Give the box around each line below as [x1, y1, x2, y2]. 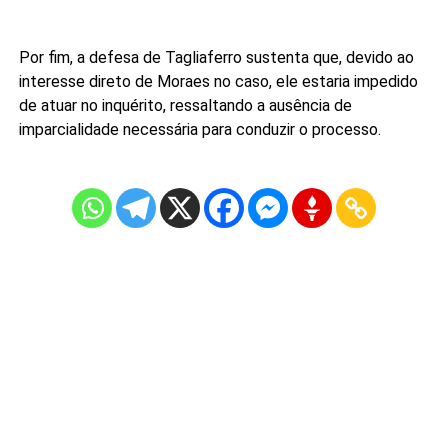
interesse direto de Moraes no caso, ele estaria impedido [18, 71, 418, 91]
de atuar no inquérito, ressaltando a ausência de [18, 95, 352, 115]
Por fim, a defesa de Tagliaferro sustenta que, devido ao [18, 47, 414, 67]
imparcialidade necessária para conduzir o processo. [18, 119, 381, 139]
